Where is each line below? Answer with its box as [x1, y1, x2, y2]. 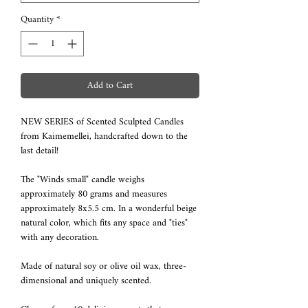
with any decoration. [21, 227, 99, 247]
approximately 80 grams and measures [21, 184, 167, 204]
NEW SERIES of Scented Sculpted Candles [21, 111, 184, 132]
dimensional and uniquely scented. [21, 270, 151, 291]
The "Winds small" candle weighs [21, 169, 144, 190]
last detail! [21, 140, 58, 161]
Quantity [21, 9, 54, 30]
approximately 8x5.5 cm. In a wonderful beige [21, 198, 197, 219]
